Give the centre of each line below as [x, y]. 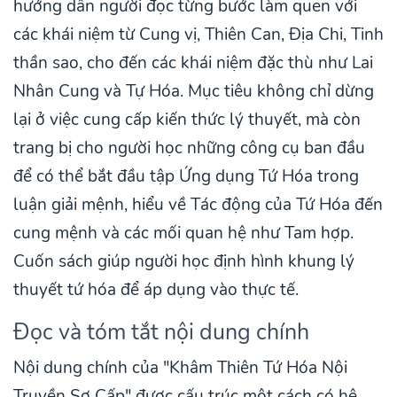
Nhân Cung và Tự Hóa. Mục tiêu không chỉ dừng [194, 92]
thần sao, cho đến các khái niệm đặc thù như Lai [193, 63]
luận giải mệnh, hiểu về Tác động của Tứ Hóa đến [198, 205]
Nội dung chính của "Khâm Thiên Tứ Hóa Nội [180, 368]
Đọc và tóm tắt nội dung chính [161, 332]
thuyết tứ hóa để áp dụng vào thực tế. [156, 290]
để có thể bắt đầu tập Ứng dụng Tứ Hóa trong [186, 177]
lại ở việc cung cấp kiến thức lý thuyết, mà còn [187, 120]
